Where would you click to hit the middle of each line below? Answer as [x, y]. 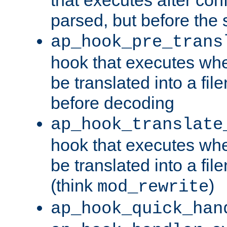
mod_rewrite [153, 187]
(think [74, 185]
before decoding [112, 103]
